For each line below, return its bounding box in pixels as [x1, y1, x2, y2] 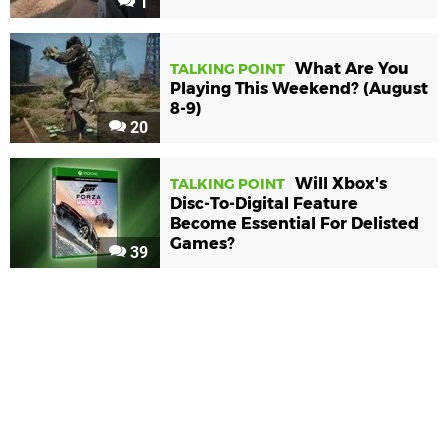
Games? [170, 234, 235, 254]
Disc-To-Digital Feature [170, 194, 358, 214]
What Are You [295, 59, 409, 79]
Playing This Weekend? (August [170, 79, 428, 99]
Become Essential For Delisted [170, 214, 419, 234]
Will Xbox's [295, 174, 387, 194]
